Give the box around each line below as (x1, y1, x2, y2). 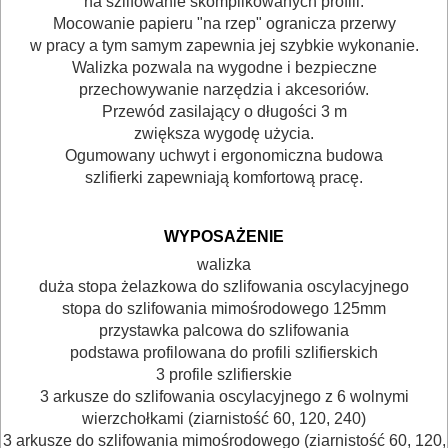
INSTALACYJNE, (18, 386, 185, 418)
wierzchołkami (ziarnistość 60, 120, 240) (82, 409, 366, 427)
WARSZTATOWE (18, 122, 185, 154)
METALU (18, 75, 104, 107)
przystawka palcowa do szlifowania (99, 321, 349, 339)
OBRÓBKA (18, 44, 128, 76)
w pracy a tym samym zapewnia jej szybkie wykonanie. (29, 36, 419, 54)
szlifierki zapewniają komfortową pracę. (85, 168, 363, 186)
